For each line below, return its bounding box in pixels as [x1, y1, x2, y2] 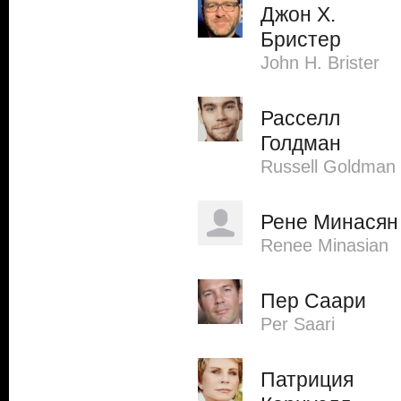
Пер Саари [260, 289, 366, 312]
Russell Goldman [260, 157, 396, 176]
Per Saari [260, 314, 335, 334]
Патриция [260, 368, 354, 391]
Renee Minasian [260, 235, 388, 255]
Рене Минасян [260, 210, 398, 234]
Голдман [260, 132, 341, 155]
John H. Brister [260, 53, 380, 73]
